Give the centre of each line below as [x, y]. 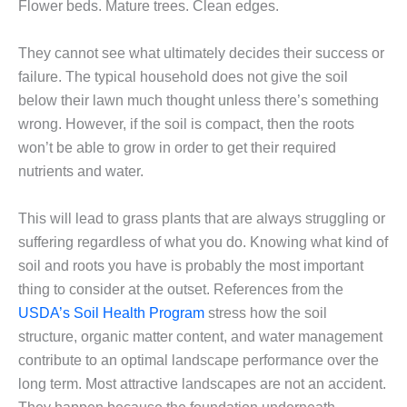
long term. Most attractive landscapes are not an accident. [202, 383]
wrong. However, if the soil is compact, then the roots [186, 124]
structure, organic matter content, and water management [200, 336]
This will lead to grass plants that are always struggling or [202, 218]
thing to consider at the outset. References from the [181, 289]
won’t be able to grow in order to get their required [177, 147]
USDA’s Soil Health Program [111, 313]
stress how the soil [266, 313]
